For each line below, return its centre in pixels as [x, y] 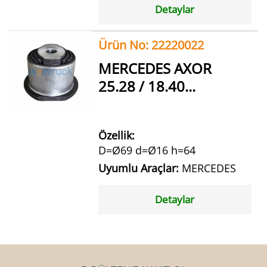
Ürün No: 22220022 [151, 45]
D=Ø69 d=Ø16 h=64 [147, 150]
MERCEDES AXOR [155, 68]
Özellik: [116, 135]
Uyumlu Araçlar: [140, 168]
